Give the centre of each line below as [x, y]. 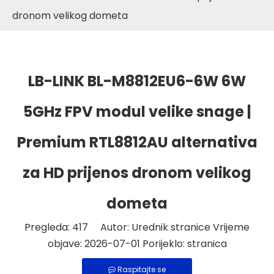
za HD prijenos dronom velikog [137, 173]
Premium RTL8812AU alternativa [137, 142]
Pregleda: [48, 227]
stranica [207, 244]
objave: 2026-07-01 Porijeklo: [117, 244]
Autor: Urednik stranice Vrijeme [169, 227]
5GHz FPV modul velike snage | [137, 112]
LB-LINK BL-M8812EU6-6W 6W [137, 81]
